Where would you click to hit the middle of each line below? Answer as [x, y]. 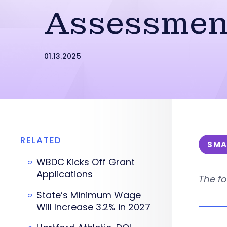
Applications [65, 174]
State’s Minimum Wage [89, 195]
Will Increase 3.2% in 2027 [93, 207]
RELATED [41, 140]
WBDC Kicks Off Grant [86, 162]
